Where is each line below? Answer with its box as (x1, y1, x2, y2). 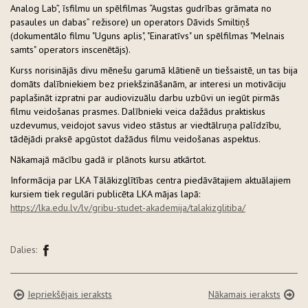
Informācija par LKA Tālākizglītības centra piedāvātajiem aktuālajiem (10, 173, 291, 186)
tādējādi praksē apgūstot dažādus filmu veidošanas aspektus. (10, 132, 261, 145)
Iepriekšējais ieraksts (27, 287, 112, 300)
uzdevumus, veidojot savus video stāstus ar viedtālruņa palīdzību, (10, 118, 280, 131)
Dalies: (10, 243, 37, 256)
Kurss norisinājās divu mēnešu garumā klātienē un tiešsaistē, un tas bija (10, 63, 298, 76)
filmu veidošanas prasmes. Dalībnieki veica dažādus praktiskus (10, 104, 265, 118)
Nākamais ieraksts (208, 287, 280, 300)
